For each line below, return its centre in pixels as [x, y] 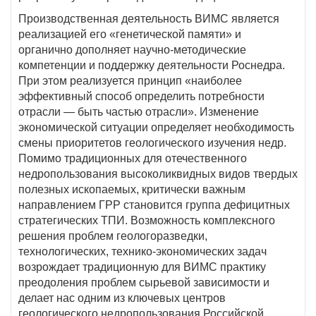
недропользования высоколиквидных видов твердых [158, 174]
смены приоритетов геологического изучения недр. [152, 143]
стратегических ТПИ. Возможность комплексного [147, 220]
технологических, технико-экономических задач [142, 251]
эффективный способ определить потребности [141, 96]
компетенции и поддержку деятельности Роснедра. [152, 65]
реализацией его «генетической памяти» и [130, 34]
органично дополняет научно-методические [132, 50]
